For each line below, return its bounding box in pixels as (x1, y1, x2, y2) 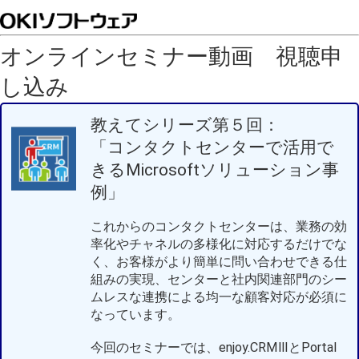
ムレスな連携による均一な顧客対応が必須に (91, 289, 347, 305)
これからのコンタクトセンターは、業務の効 (91, 219, 347, 234)
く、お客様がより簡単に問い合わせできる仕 (91, 254, 347, 269)
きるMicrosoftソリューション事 (91, 160, 339, 179)
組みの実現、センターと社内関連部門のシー (91, 272, 347, 287)
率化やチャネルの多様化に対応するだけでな (91, 236, 347, 252)
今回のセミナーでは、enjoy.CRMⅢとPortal (91, 340, 337, 355)
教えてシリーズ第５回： (91, 115, 280, 135)
